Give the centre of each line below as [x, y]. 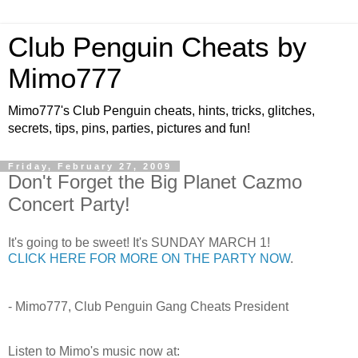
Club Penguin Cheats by [157, 47]
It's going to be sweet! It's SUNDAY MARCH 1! [139, 242]
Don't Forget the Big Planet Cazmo [155, 182]
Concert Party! [69, 204]
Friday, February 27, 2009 [90, 166]
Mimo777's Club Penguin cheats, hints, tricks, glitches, [161, 111]
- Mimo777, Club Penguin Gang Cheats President [148, 306]
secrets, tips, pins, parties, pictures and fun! [129, 128]
